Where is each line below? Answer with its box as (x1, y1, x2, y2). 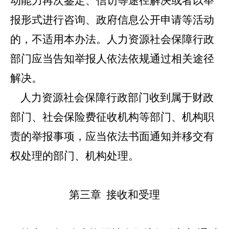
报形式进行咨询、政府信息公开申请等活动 (10, 14, 214, 26)
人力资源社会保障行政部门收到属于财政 (10, 91, 214, 104)
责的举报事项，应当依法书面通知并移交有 (10, 130, 214, 143)
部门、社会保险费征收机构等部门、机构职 (10, 111, 214, 123)
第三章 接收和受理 (69, 189, 160, 201)
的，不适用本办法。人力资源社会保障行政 (10, 33, 214, 45)
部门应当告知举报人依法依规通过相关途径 (10, 53, 214, 65)
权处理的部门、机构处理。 (10, 150, 139, 162)
